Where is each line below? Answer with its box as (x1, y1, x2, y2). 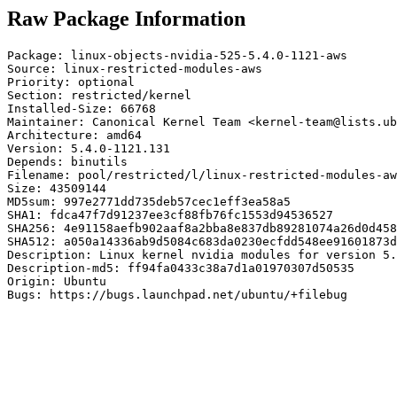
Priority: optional (7, 74, 135, 89)
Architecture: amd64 (7, 128, 142, 142)
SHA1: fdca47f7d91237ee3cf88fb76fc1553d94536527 (7, 207, 333, 222)
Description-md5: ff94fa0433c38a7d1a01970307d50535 (7, 261, 354, 275)
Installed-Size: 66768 (7, 101, 156, 115)
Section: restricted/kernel (7, 88, 191, 102)
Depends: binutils (7, 154, 128, 168)
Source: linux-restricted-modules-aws (7, 61, 262, 75)
